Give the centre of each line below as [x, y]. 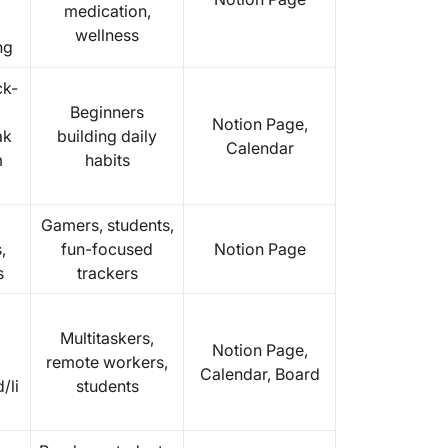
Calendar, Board [259, 374]
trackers [107, 273]
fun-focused [107, 249]
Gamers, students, [107, 225]
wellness [107, 35]
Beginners [107, 112]
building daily [107, 136]
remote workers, [107, 362]
